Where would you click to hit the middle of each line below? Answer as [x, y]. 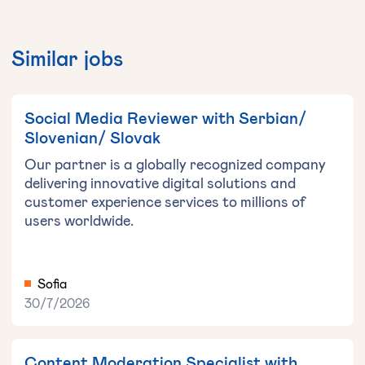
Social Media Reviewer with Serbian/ [165, 118]
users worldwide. [79, 220]
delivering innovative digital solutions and [160, 183]
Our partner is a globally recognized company [175, 164]
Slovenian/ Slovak [92, 137]
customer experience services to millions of [165, 202]
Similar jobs [67, 58]
